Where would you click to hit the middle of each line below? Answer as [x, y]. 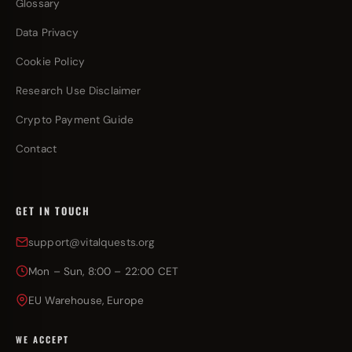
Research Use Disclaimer [79, 91]
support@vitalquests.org [92, 242]
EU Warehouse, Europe [86, 301]
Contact [37, 149]
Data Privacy [47, 33]
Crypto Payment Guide [75, 120]
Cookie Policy [50, 62]
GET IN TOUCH [53, 211]
